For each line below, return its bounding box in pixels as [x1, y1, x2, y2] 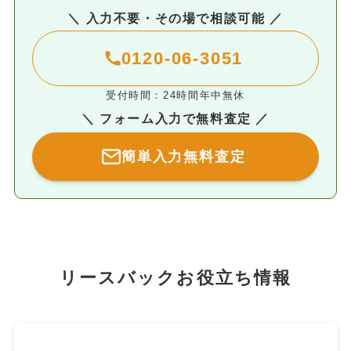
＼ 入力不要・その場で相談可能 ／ [67, 11, 284, 26]
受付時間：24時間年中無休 [106, 89, 245, 101]
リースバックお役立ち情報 [59, 269, 292, 288]
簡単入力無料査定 [121, 148, 246, 165]
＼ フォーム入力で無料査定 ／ [81, 110, 270, 125]
